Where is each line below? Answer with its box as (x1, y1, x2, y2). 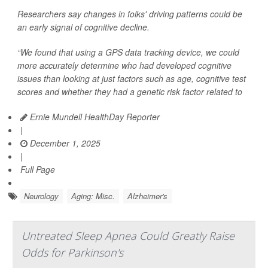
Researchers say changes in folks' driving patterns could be (17, 8, 242, 20)
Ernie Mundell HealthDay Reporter (28, 111, 160, 123)
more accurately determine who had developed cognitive (17, 59, 232, 72)
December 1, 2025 (28, 137, 100, 150)
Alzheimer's (127, 190, 167, 202)
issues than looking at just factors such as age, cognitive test (17, 72, 246, 85)
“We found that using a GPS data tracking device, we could (17, 46, 239, 59)
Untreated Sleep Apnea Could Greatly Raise (22, 229, 234, 243)
